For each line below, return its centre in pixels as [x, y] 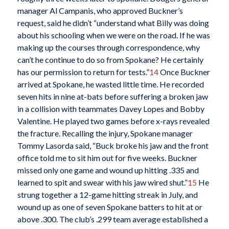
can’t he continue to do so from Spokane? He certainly [110, 59]
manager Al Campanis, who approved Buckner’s [100, 10]
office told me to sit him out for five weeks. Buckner [107, 157]
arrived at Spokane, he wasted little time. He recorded [110, 84]
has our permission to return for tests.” [83, 72]
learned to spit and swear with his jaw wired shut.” [102, 182]
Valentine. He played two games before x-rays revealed [113, 121]
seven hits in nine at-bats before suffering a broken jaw [112, 96]
